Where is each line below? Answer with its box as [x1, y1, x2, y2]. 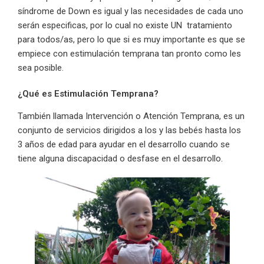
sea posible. [18, 62, 64, 73]
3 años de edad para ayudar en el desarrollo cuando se [18, 138, 230, 150]
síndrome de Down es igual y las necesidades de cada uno [18, 5, 243, 16]
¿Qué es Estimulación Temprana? [18, 88, 159, 99]
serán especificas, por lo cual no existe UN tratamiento [18, 19, 232, 31]
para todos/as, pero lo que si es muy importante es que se [18, 34, 245, 45]
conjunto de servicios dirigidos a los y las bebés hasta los [18, 124, 241, 136]
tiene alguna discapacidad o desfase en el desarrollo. [18, 153, 223, 164]
